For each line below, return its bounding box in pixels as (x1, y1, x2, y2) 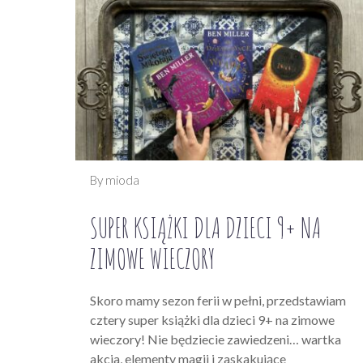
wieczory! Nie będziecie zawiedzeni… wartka (90, 331, 341, 348)
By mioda (90, 173, 139, 188)
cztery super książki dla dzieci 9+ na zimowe (90, 312, 335, 328)
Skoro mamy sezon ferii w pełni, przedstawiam (90, 293, 346, 309)
